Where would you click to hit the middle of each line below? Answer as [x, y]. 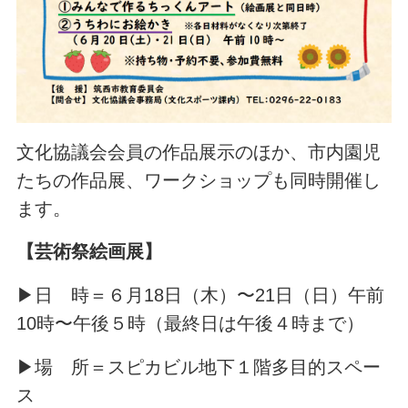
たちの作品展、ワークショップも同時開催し [198, 180]
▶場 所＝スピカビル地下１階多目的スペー [198, 367]
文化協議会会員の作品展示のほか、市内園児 [198, 152]
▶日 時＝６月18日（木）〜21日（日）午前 [200, 296]
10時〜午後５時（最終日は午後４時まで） [190, 324]
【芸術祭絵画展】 [89, 252]
